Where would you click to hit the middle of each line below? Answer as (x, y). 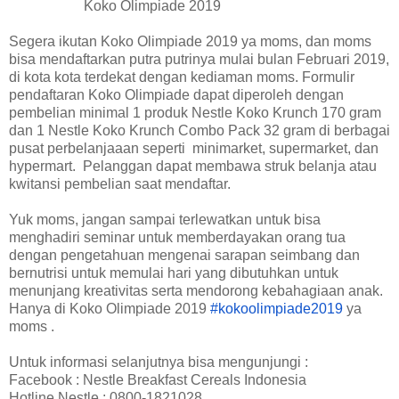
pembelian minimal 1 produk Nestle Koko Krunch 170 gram (195, 112)
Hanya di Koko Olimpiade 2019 (110, 308)
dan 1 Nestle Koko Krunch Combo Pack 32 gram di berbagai (199, 130)
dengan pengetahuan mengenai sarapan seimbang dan (184, 255)
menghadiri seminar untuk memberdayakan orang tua (177, 237)
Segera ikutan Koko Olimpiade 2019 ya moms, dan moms (190, 41)
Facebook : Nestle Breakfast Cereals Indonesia (158, 379)
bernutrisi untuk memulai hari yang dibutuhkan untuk (174, 273)
